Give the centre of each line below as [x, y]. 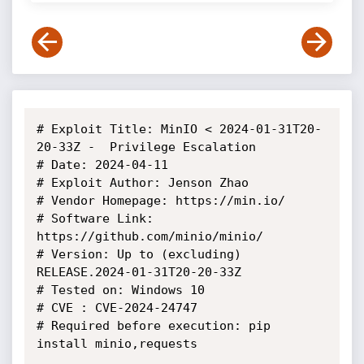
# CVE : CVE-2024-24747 [117, 308]
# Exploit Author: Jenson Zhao [142, 183]
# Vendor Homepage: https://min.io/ [160, 201]
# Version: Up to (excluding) [139, 254]
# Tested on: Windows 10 [120, 290]
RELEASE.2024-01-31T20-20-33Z [139, 272]
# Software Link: [95, 219]
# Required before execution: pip [153, 326]
